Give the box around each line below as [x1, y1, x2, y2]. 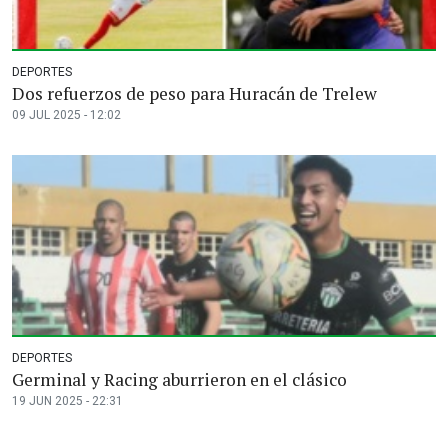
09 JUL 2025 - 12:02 [12, 108, 121, 123]
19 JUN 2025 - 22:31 [12, 394, 123, 409]
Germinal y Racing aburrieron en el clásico [12, 368, 347, 392]
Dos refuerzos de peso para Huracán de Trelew [12, 82, 377, 106]
